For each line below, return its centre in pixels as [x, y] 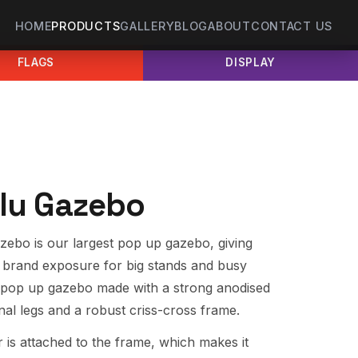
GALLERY [147, 26]
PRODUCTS [86, 26]
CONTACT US [291, 26]
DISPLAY [251, 63]
